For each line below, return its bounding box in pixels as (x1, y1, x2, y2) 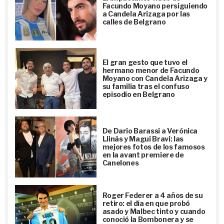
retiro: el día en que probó (102, 199, 190, 208)
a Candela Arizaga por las (102, 9, 190, 18)
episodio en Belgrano (102, 90, 175, 99)
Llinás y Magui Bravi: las (102, 134, 183, 143)
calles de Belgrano (102, 17, 166, 26)
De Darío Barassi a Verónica (102, 126, 198, 135)
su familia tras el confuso (102, 82, 189, 91)
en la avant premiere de (102, 150, 184, 159)
